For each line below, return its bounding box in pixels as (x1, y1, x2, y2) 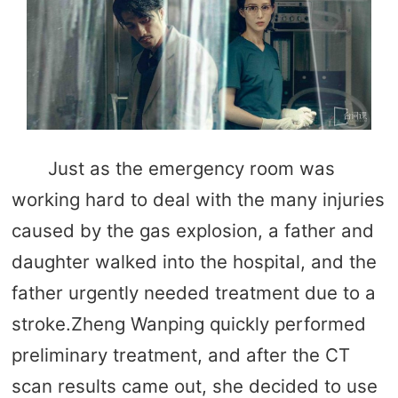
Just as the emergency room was (47, 156, 335, 179)
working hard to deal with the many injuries (11, 187, 385, 211)
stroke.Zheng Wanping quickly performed (11, 312, 366, 335)
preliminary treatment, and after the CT (11, 343, 350, 366)
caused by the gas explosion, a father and (11, 219, 374, 242)
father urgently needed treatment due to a (11, 281, 376, 304)
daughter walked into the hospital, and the (11, 250, 377, 273)
